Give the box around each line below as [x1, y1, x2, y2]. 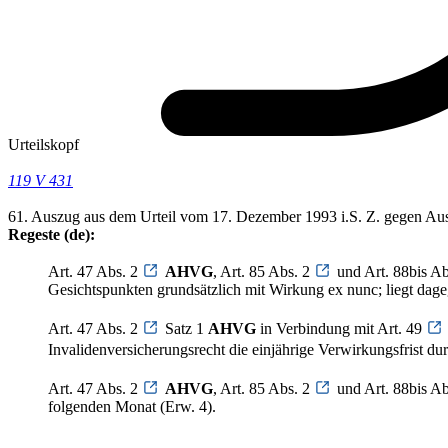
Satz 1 [165, 320, 208, 338]
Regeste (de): [8, 226, 95, 244]
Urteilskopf [8, 136, 79, 154]
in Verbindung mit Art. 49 [256, 320, 426, 338]
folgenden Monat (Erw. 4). [48, 398, 216, 416]
